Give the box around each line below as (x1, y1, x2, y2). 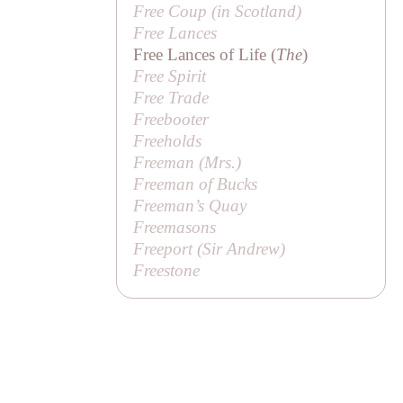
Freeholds (133, 130, 202, 150)
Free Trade (133, 87, 210, 107)
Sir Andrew (202, 238, 281, 258)
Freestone (133, 260, 201, 280)
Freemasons (133, 217, 217, 237)
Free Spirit (133, 66, 207, 85)
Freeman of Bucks (133, 174, 258, 193)
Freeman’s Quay (133, 195, 247, 215)
